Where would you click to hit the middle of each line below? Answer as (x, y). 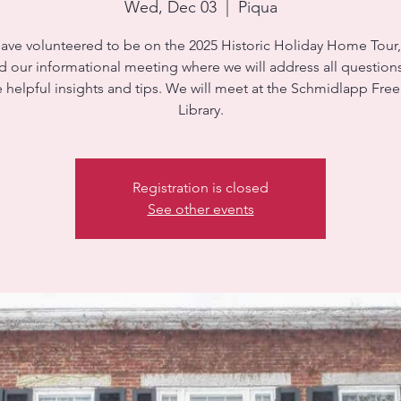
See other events (200, 209)
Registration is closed (200, 188)
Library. (200, 110)
